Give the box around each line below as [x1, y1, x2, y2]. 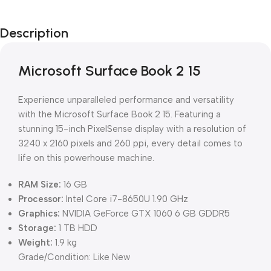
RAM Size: [18, 179, 61, 190]
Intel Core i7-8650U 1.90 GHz [64, 194, 188, 204]
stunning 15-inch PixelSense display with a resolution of [18, 123, 246, 134]
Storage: [18, 223, 56, 233]
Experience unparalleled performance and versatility [18, 94, 234, 105]
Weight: [18, 237, 53, 248]
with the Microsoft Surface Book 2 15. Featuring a [18, 109, 221, 120]
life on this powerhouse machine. [18, 152, 154, 163]
